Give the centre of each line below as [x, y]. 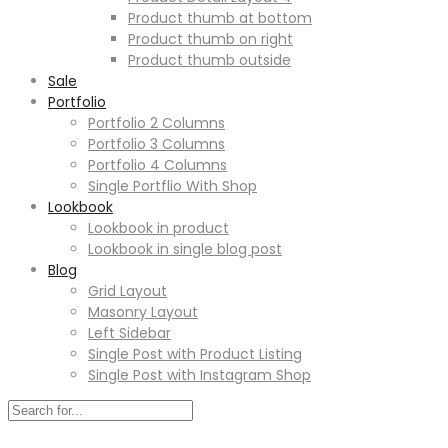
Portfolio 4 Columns [157, 165]
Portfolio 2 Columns [156, 123]
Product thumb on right [210, 39]
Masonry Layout [143, 312]
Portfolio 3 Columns [156, 144]
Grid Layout [127, 291]
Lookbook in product [158, 228]
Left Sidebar [129, 333]
